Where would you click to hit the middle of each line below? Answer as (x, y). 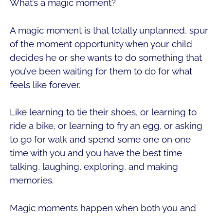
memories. (32, 180)
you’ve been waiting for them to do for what (101, 71)
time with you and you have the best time (96, 153)
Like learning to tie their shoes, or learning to (103, 112)
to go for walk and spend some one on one (100, 139)
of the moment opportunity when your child (101, 44)
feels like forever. (45, 84)
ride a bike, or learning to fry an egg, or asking (106, 126)
